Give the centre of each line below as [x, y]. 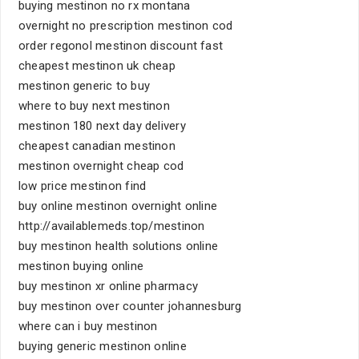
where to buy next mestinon [94, 106]
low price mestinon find [83, 186]
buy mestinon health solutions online [119, 246]
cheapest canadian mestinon [97, 146]
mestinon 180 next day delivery [102, 126]
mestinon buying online [81, 266]
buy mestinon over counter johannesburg [130, 306]
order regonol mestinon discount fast [121, 46]
